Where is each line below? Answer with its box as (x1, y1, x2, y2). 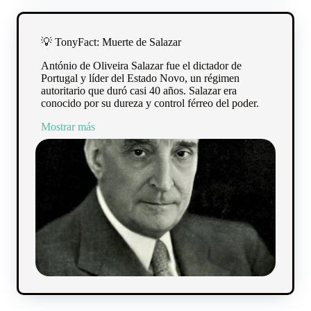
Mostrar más (41, 121, 95, 133)
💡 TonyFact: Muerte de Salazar (41, 36, 181, 49)
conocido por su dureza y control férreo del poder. (41, 97, 259, 110)
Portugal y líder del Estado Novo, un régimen (41, 72, 239, 85)
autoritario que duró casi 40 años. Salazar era (41, 85, 237, 97)
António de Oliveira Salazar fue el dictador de (41, 60, 242, 72)
